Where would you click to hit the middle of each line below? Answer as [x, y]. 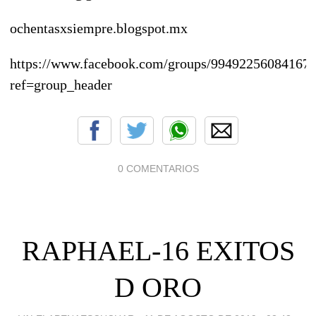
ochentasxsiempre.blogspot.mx [99, 28]
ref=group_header [61, 84]
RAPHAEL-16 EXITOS [158, 250]
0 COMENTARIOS [158, 168]
